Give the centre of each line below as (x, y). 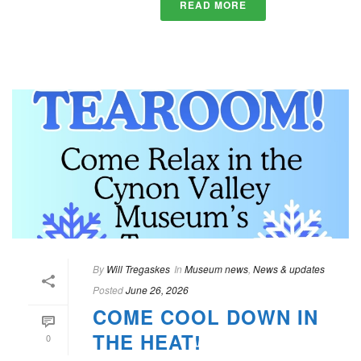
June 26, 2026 (157, 289)
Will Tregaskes (138, 268)
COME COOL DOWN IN (205, 316)
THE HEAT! (147, 341)
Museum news (216, 268)
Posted (108, 289)
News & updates (289, 268)
